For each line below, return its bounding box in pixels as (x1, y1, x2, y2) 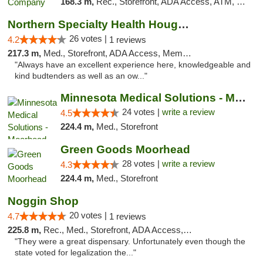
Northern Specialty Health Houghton (178, 18, 189, 31)
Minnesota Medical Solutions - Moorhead (234, 92, 246, 104)
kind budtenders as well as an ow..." (15, 72, 147, 80)
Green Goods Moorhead (60, 143, 190, 156)
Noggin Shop (8, 195, 79, 207)
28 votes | (122, 159, 162, 168)
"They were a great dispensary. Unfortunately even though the (15, 237, 245, 246)
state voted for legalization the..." (15, 248, 136, 257)
